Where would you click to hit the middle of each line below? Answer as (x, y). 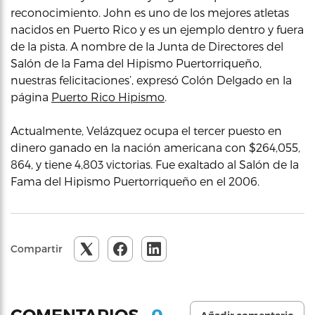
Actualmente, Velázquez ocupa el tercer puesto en (146, 130)
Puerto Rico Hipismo (108, 97)
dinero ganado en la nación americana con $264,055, (155, 147)
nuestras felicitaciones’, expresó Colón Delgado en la (151, 80)
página (31, 97)
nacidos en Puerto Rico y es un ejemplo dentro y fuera (157, 29)
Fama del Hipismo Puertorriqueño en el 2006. (135, 181)
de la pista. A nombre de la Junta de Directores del (147, 46)
